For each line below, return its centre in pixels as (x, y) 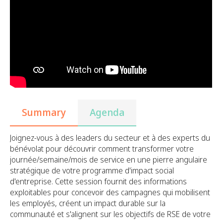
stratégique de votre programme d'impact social (92, 171)
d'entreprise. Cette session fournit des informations (98, 182)
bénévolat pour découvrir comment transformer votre (102, 149)
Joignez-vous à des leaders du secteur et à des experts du (110, 138)
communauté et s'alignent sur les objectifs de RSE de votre (110, 214)
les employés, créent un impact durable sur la (88, 203)
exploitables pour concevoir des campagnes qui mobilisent (110, 193)
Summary (44, 112)
